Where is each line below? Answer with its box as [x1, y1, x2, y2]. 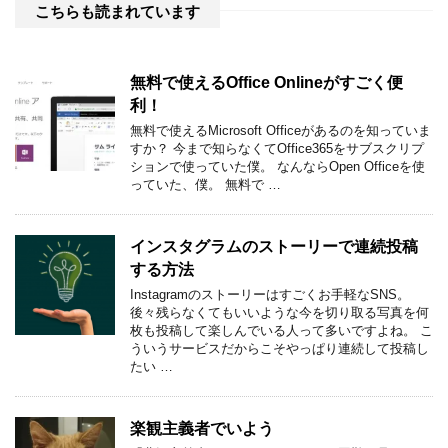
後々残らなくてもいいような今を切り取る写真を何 [130, 304, 429, 320]
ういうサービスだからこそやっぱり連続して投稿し [130, 340, 429, 356]
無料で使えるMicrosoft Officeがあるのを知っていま [130, 122, 431, 138]
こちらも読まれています [35, 2, 200, 20]
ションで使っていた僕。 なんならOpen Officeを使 [130, 158, 425, 174]
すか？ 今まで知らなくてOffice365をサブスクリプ [130, 140, 424, 156]
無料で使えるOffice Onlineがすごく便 [130, 73, 403, 91]
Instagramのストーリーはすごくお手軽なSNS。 [130, 286, 410, 302]
